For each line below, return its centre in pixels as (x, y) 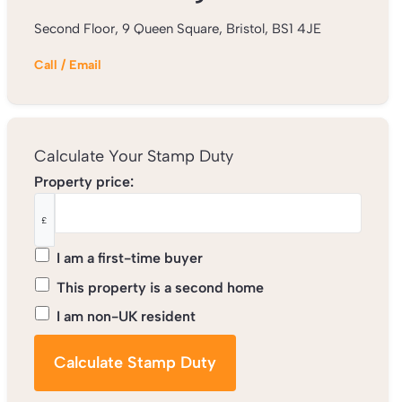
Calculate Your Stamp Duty (133, 156)
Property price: (83, 181)
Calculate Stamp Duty (135, 363)
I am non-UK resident (126, 316)
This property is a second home (160, 287)
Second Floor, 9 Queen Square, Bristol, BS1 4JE (177, 29)
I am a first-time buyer (129, 258)
